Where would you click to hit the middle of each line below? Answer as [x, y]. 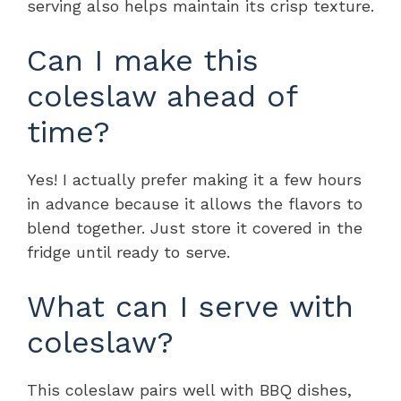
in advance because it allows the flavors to [195, 203]
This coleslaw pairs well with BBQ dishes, [189, 389]
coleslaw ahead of [162, 95]
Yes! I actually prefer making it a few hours [194, 179]
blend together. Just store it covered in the [195, 227]
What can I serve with [190, 306]
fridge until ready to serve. [128, 252]
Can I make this [143, 60]
